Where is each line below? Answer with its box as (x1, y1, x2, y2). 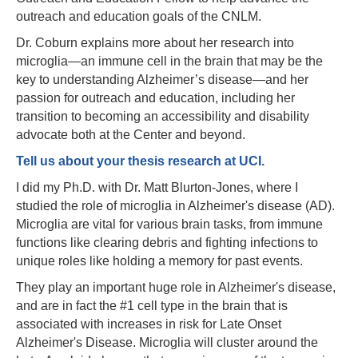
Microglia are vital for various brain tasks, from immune (16, 217, 323, 232)
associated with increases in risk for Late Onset (16, 317, 281, 332)
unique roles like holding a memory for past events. (16, 254, 303, 268)
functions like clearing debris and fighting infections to (16, 236, 318, 250)
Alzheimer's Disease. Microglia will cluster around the (16, 336, 318, 350)
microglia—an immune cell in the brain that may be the (16, 54, 323, 69)
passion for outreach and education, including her (16, 91, 295, 105)
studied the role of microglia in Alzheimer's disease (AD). (16, 199, 335, 213)
